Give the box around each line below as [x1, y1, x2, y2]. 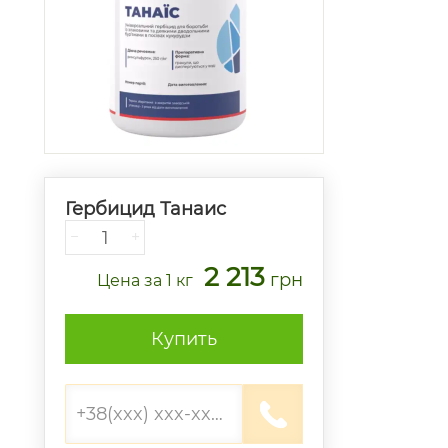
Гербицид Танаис [65, 198, 226, 220]
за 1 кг [144, 271, 193, 290]
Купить [151, 328, 217, 350]
